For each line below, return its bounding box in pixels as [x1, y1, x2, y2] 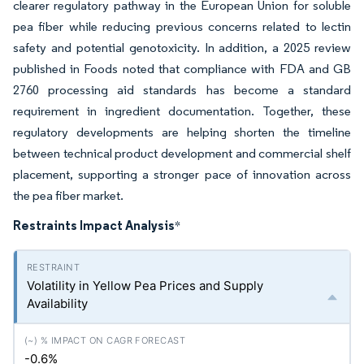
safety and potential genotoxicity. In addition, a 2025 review [13, 40, 351, 55]
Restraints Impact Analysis [13, 217, 175, 233]
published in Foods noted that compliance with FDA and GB [13, 61, 351, 76]
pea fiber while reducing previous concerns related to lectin [13, 19, 351, 34]
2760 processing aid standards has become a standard [13, 82, 351, 97]
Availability [27, 296, 88, 311]
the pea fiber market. [13, 188, 123, 203]
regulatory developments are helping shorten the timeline [13, 124, 351, 140]
